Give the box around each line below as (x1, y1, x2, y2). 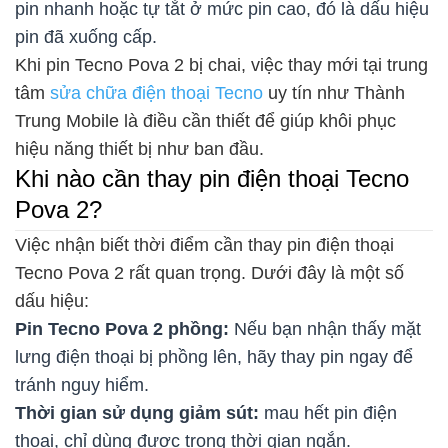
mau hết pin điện (259, 402, 397, 423)
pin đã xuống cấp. (15, 26, 157, 47)
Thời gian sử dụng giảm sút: (15, 402, 259, 423)
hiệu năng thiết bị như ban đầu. (15, 138, 264, 159)
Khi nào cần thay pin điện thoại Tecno (15, 164, 409, 192)
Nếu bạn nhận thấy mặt (234, 318, 421, 339)
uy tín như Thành (263, 82, 405, 103)
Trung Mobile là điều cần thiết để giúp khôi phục (15, 110, 396, 131)
